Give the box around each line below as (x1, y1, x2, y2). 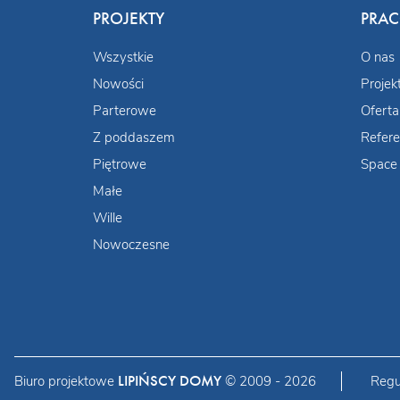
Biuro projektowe (14, 371, 118, 390)
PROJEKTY (93, 7, 164, 29)
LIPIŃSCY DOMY (118, 371, 221, 390)
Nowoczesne (93, 235, 170, 254)
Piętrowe (93, 154, 146, 173)
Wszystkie (93, 47, 154, 66)
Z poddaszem (93, 128, 175, 146)
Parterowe (93, 101, 156, 120)
